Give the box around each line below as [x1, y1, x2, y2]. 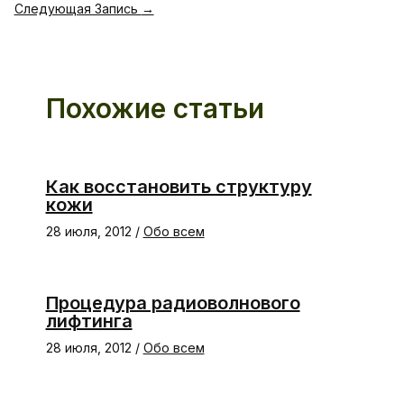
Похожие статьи [45, 91, 264, 124]
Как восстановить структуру [45, 175, 312, 197]
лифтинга [45, 309, 133, 332]
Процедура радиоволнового [45, 291, 300, 314]
